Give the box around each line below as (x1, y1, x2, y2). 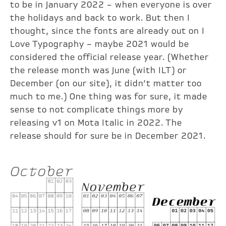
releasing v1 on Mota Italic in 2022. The (10, 118, 183, 129)
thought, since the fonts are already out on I (10, 26, 205, 37)
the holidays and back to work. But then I (10, 13, 191, 24)
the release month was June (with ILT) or (10, 66, 187, 76)
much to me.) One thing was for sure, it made (10, 92, 208, 102)
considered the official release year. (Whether (10, 52, 209, 63)
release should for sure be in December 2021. (10, 131, 206, 142)
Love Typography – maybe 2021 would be (10, 39, 190, 50)
